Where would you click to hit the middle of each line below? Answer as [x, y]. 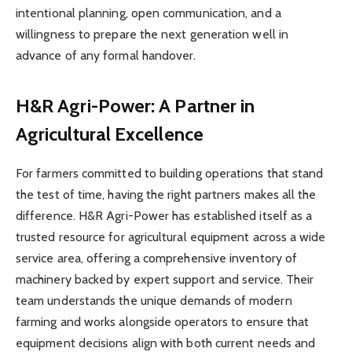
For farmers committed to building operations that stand [170, 173]
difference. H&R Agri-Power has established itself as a [164, 215]
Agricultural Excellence [110, 134]
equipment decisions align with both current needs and [166, 343]
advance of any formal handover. [106, 56]
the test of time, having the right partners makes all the [166, 194]
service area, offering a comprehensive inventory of [157, 258]
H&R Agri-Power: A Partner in [136, 105]
